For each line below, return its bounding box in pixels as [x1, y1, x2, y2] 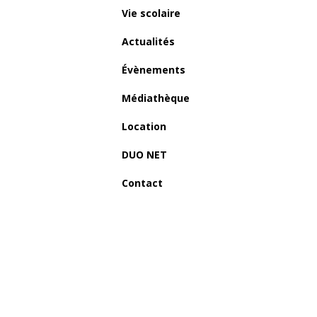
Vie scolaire [122, 6, 180, 21]
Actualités [122, 35, 175, 49]
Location [122, 120, 166, 134]
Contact [122, 176, 163, 190]
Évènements [122, 63, 185, 77]
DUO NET [122, 148, 167, 162]
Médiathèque [122, 91, 190, 105]
